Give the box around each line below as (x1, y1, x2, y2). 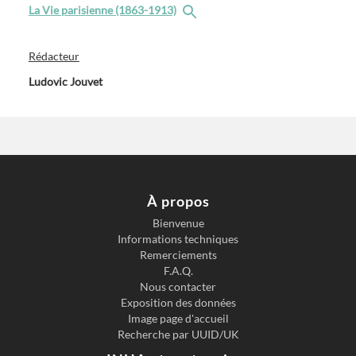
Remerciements (139, 248, 217, 262)
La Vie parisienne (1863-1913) (28, 3, 176, 17)
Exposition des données (120, 296, 236, 310)
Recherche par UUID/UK (117, 327, 239, 342)
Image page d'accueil (127, 311, 229, 326)
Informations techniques (118, 232, 238, 246)
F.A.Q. (163, 264, 193, 278)
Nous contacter (140, 280, 216, 294)
